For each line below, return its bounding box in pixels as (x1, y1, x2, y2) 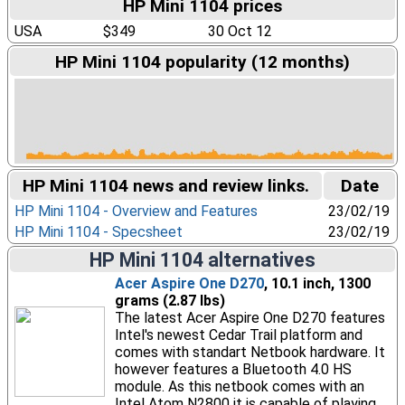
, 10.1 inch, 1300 (263, 275, 371, 292)
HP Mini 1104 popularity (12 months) (55, 52, 350, 72)
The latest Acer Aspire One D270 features (114, 309, 385, 326)
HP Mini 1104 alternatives (89, 249, 316, 271)
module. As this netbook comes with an (114, 378, 364, 395)
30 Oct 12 (207, 23, 272, 40)
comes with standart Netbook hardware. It (114, 344, 385, 361)
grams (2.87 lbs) (114, 292, 225, 309)
